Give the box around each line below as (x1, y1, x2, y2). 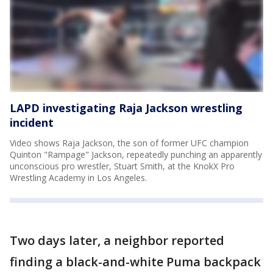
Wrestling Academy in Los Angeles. (10, 171, 147, 183)
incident (10, 115, 54, 130)
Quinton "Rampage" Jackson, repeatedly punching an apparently (10, 148, 262, 160)
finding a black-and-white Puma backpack (10, 253, 261, 270)
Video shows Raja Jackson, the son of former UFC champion (10, 136, 249, 149)
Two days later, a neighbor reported (10, 232, 224, 249)
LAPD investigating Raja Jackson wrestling (10, 100, 243, 115)
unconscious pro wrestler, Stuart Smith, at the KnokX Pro (10, 160, 235, 172)
